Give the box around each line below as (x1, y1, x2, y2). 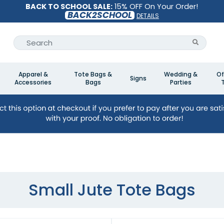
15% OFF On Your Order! (112, 1, 198, 11)
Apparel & (18, 70, 48, 78)
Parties (169, 78, 191, 86)
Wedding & (163, 70, 197, 78)
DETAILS (136, 11, 159, 20)
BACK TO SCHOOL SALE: (25, 1, 113, 11)
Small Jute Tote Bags (28, 178, 195, 201)
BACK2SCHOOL (67, 9, 132, 21)
